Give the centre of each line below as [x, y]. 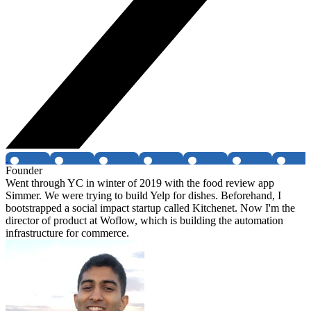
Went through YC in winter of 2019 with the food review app [140, 183]
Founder [24, 171]
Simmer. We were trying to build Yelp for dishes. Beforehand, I [143, 196]
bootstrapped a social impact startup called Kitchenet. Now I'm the [150, 208]
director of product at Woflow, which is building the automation [144, 221]
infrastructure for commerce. [67, 233]
